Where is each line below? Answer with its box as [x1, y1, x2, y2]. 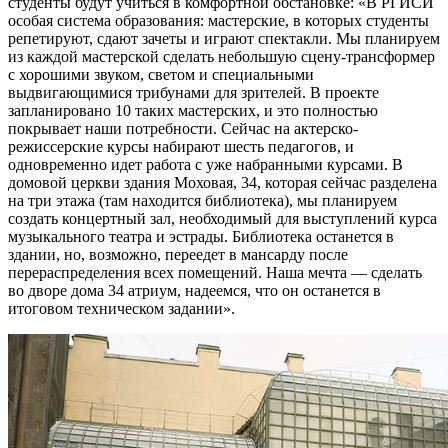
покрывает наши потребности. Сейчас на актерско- [8, 120, 358, 138]
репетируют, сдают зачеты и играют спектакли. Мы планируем [8, 30, 440, 48]
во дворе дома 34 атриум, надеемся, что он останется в [8, 282, 381, 300]
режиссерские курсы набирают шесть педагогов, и [8, 138, 354, 156]
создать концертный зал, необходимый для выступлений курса [8, 210, 437, 228]
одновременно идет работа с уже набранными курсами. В [8, 156, 403, 174]
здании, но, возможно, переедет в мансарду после [8, 246, 348, 264]
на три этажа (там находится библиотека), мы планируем [8, 192, 397, 210]
